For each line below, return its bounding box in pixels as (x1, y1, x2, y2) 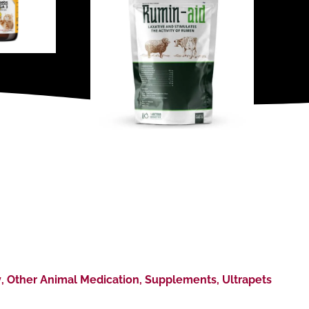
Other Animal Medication (7, 273, 139, 287)
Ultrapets (222, 273, 272, 287)
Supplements (145, 273, 217, 287)
